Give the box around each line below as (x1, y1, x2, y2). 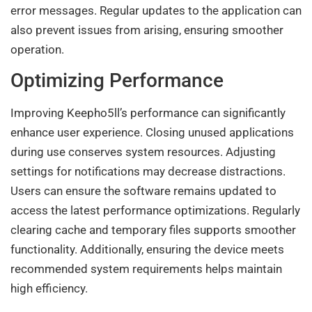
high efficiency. (10, 281, 88, 296)
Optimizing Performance (10, 69, 224, 93)
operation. (10, 42, 64, 56)
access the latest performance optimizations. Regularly (10, 203, 300, 218)
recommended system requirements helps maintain (10, 262, 282, 276)
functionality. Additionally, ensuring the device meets (10, 242, 284, 257)
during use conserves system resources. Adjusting (10, 145, 276, 159)
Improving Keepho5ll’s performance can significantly (10, 106, 286, 120)
